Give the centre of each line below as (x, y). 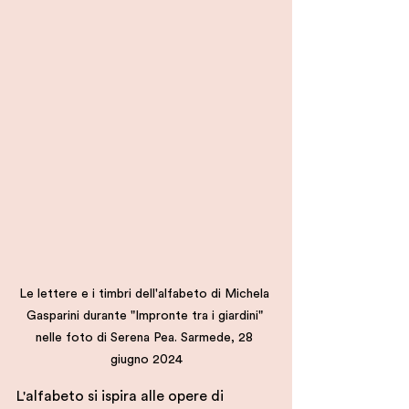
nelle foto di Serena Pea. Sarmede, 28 (146, 338)
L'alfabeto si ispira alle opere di (122, 396)
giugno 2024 (146, 360)
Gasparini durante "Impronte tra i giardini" (146, 316)
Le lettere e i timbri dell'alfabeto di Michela (146, 294)
